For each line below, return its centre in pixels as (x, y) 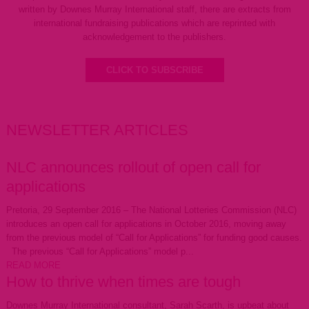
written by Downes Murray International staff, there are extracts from (154, 9)
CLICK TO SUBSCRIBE (154, 70)
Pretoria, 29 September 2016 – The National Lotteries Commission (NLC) (151, 210)
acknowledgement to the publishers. (154, 37)
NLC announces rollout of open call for (133, 167)
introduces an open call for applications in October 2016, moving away (146, 224)
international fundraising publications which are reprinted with (154, 23)
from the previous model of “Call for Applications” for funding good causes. (154, 238)
